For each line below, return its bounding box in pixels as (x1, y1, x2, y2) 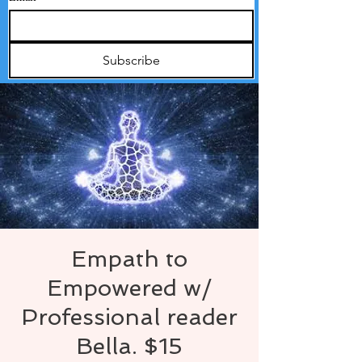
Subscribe (102, 53, 160, 68)
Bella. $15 (76, 333, 183, 360)
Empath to (71, 246, 187, 272)
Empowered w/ (46, 275, 213, 301)
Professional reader (21, 304, 238, 330)
